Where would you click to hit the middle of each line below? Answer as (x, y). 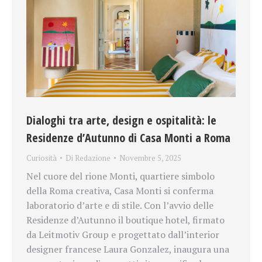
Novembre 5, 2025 (150, 158)
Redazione (93, 158)
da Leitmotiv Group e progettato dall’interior (123, 234)
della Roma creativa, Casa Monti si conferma (120, 190)
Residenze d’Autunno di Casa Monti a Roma (128, 137)
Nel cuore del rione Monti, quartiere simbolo (120, 176)
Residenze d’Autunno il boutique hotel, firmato (125, 220)
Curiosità (42, 158)
